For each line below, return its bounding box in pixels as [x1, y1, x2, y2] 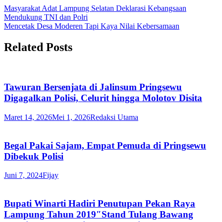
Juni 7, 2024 [4, 171, 43, 180]
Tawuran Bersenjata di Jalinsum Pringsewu [4, 82, 182, 93]
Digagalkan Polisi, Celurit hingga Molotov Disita [4, 93, 202, 104]
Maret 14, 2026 [4, 112, 52, 121]
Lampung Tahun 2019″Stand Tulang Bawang [4, 209, 193, 220]
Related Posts [4, 40, 72, 54]
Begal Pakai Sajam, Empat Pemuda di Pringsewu [4, 140, 206, 151]
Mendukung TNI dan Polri [4, 12, 88, 21]
